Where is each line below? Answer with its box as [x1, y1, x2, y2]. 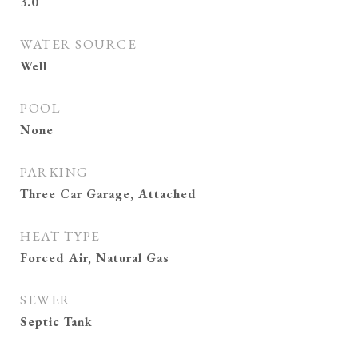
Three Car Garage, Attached [20, 185, 197, 202]
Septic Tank [20, 313, 93, 330]
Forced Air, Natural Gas [20, 249, 169, 266]
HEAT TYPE [20, 227, 101, 245]
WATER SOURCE [20, 35, 137, 53]
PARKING [20, 163, 89, 181]
